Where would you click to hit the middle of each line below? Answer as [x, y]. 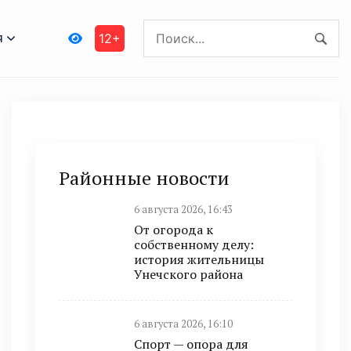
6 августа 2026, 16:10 [183, 324]
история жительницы [199, 259]
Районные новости [144, 178]
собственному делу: [194, 244]
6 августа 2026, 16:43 [183, 210]
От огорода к [174, 230]
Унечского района [188, 274]
